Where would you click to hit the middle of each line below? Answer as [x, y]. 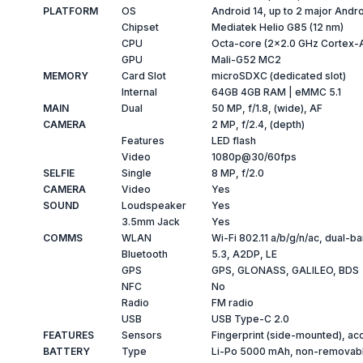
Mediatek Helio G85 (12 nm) [277, 27]
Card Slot [143, 76]
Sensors [141, 335]
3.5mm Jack [150, 222]
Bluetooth [144, 254]
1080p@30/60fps [254, 157]
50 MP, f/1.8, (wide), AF [267, 108]
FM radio [232, 303]
